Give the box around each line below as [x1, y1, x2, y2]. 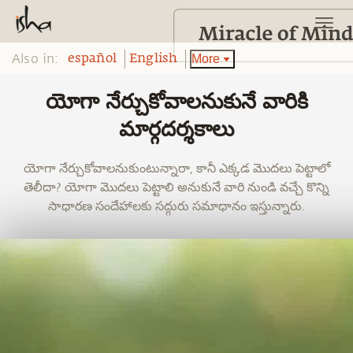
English [129, 53, 178, 65]
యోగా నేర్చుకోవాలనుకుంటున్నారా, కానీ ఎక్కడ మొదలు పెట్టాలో [23, 162, 330, 176]
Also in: [12, 52, 59, 66]
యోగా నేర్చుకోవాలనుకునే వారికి [45, 92, 308, 113]
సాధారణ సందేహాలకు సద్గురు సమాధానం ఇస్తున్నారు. [48, 199, 305, 214]
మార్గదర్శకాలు [119, 120, 234, 141]
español [67, 53, 117, 65]
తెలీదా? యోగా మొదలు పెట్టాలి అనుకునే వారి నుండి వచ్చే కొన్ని [24, 180, 329, 195]
